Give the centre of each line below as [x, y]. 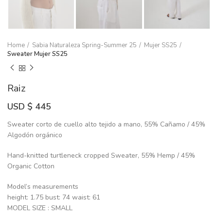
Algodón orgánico [35, 135]
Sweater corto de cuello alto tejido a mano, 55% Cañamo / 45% [106, 124]
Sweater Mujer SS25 [37, 54]
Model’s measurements [43, 186]
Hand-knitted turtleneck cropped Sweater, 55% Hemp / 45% [101, 155]
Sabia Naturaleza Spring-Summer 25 [84, 45]
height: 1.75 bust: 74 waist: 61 [54, 197]
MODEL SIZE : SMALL [40, 208]
